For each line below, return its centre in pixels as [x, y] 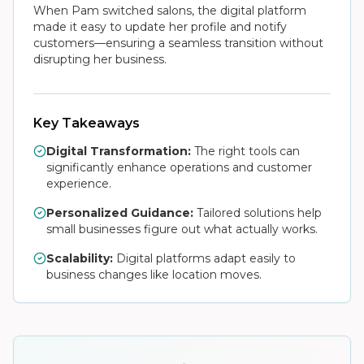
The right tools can [245, 151]
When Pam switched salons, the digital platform [170, 11]
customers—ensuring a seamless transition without [178, 43]
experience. [79, 184]
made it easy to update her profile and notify [160, 27]
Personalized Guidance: [120, 213]
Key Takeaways [87, 123]
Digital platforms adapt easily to [204, 258]
